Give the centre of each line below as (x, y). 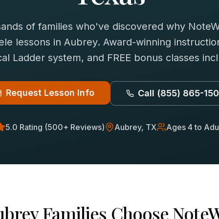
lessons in (38, 42)
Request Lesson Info (50, 93)
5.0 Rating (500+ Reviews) (55, 127)
